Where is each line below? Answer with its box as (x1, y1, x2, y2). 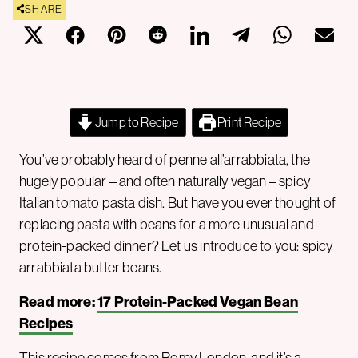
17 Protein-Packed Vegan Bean (97, 292, 299, 311)
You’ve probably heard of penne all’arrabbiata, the (19, 149, 310, 169)
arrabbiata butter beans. (19, 257, 162, 276)
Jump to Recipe (93, 113, 179, 130)
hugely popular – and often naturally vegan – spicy (19, 171, 310, 190)
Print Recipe (215, 113, 282, 130)
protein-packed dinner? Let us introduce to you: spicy (19, 236, 333, 255)
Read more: (19, 292, 97, 311)
